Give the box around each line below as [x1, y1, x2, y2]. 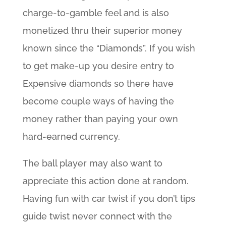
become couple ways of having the [22, 96, 174, 107]
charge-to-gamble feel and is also [22, 8, 169, 19]
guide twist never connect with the [22, 211, 172, 222]
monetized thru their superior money [22, 25, 182, 36]
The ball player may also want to [22, 158, 162, 169]
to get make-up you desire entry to [22, 61, 174, 72]
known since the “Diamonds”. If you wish [22, 43, 195, 54]
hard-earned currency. [22, 131, 120, 142]
